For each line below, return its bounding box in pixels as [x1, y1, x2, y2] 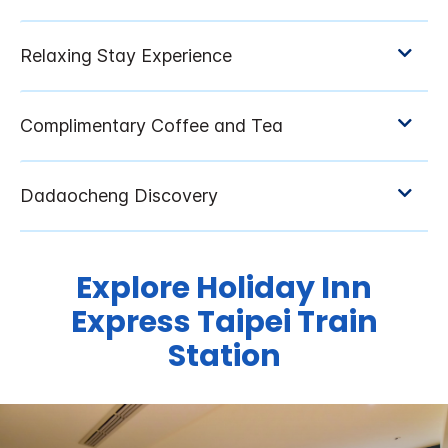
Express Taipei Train [70, 301, 378, 344]
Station [167, 335, 281, 378]
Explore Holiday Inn [76, 267, 372, 310]
